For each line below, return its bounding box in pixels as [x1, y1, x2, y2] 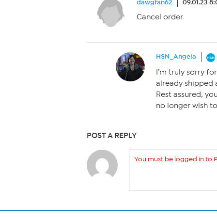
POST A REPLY [87, 130, 137, 140]
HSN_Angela [156, 52, 196, 61]
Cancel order [137, 13, 183, 22]
